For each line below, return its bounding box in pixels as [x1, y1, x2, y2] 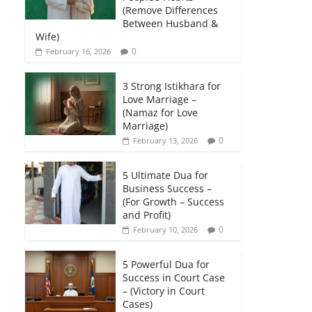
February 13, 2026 [133, 134, 198, 146]
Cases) [123, 297, 153, 311]
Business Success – [123, 181, 212, 195]
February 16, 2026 [46, 45, 111, 56]
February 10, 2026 [133, 224, 198, 235]
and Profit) [123, 208, 171, 221]
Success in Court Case [123, 270, 225, 284]
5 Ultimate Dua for [123, 168, 208, 182]
